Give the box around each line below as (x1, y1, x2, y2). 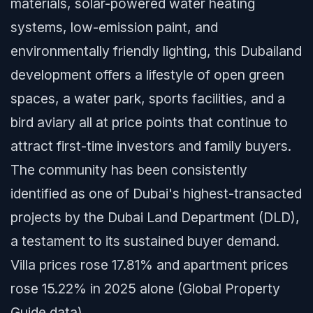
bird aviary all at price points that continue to (10, 114, 288, 131)
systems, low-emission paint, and (10, 19, 218, 36)
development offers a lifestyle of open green (10, 66, 284, 83)
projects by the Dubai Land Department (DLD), (10, 209, 300, 226)
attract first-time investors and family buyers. (10, 138, 291, 154)
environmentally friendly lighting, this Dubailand (10, 43, 302, 59)
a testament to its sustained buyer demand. (10, 233, 279, 249)
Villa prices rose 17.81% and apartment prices (10, 256, 289, 273)
